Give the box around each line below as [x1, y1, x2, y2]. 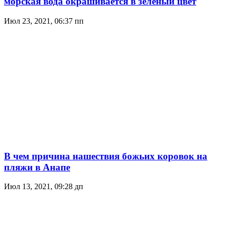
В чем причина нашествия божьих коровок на [4, 150, 207, 161]
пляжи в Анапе [4, 161, 70, 173]
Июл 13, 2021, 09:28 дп [4, 182, 83, 191]
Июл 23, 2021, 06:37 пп [4, 16, 84, 25]
